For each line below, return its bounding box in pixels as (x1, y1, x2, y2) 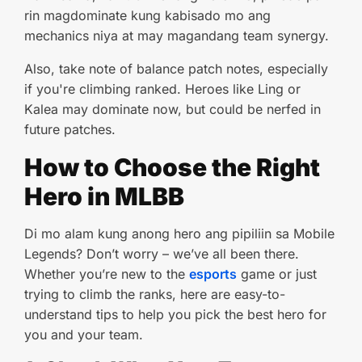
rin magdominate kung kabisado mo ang (24, 7, 271, 23)
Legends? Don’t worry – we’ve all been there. (24, 246, 299, 262)
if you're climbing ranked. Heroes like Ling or (24, 81, 301, 97)
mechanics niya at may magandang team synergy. (24, 27, 329, 44)
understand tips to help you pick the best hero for (24, 306, 326, 322)
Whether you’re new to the (24, 266, 189, 282)
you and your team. (24, 326, 143, 343)
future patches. (24, 121, 116, 137)
